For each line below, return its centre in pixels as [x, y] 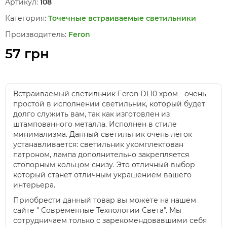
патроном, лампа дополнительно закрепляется [101, 155]
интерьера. [34, 185]
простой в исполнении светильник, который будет [109, 104]
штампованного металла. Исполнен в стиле [95, 124]
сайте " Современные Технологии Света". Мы [97, 210]
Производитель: [36, 34]
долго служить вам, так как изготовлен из [91, 114]
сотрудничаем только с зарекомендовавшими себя [110, 220]
